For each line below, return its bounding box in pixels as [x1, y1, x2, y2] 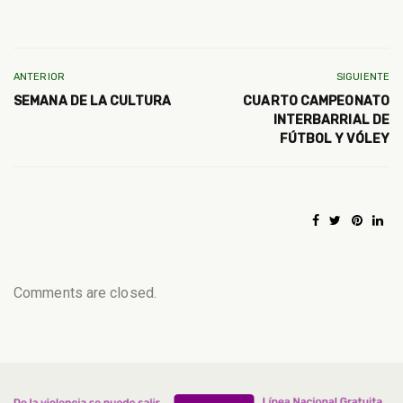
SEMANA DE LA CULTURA [13, 94, 171, 110]
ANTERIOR [13, 71, 65, 84]
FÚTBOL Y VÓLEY [279, 131, 390, 148]
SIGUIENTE [336, 71, 390, 84]
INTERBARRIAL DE [273, 112, 390, 129]
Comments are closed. [13, 284, 157, 301]
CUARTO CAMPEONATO [243, 94, 390, 110]
